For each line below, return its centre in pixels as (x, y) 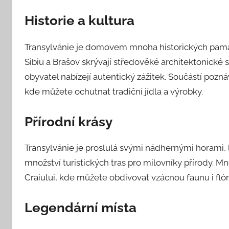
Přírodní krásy (68, 121)
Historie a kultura (79, 21)
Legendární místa (81, 208)
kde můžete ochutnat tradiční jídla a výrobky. (114, 91)
